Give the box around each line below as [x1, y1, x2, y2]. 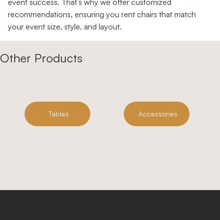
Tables [48, 110, 69, 118]
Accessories [138, 110, 177, 118]
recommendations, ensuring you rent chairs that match [8, 9, 196, 20]
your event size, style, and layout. [8, 22, 122, 32]
